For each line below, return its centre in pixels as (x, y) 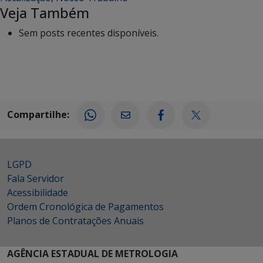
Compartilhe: (38, 114)
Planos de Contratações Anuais (75, 221)
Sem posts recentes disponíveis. (89, 33)
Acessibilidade (38, 193)
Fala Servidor (36, 179)
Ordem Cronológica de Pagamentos (85, 207)
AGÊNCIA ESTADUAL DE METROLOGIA (92, 254)
